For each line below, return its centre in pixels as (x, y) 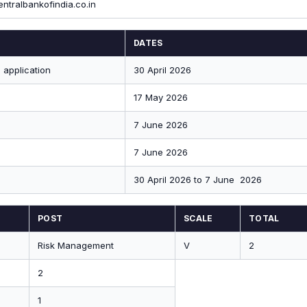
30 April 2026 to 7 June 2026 (198, 180)
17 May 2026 (161, 97)
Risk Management (76, 245)
